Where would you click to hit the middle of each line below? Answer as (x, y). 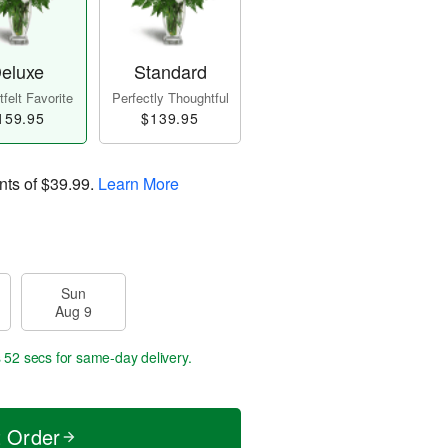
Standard (170, 71)
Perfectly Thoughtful (170, 98)
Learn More (138, 184)
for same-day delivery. (122, 357)
